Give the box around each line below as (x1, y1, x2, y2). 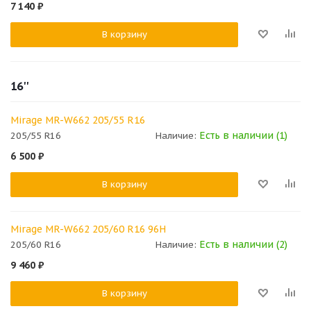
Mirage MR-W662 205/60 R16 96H (10, 222, 166, 235)
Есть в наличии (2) (199, 237, 287, 251)
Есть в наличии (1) (199, 128, 287, 142)
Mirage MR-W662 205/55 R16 (10, 113, 145, 126)
